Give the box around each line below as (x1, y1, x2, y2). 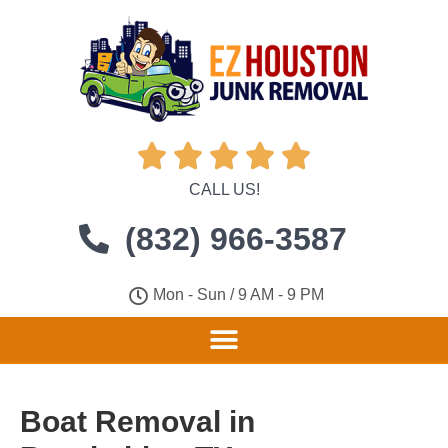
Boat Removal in (20, 405, 255, 438)
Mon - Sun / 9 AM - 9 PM (152, 286, 324, 303)
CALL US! (188, 181, 260, 198)
